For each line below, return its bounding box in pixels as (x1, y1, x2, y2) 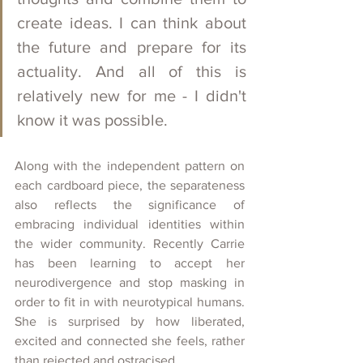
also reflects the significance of (15, 198, 245, 212)
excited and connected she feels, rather (15, 334, 245, 348)
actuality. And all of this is (17, 62, 246, 81)
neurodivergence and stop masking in (15, 275, 245, 290)
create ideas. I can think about (17, 14, 246, 32)
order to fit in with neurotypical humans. (15, 295, 245, 310)
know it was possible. (17, 111, 172, 130)
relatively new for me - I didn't (17, 87, 246, 105)
